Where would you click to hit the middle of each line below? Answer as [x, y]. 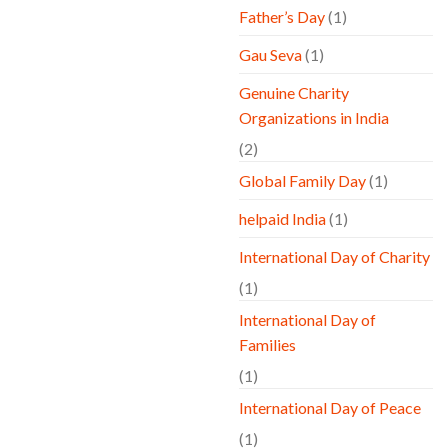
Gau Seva [270, 55]
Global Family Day [302, 181]
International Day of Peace [330, 408]
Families [267, 345]
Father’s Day [282, 17]
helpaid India [282, 219]
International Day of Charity [334, 257]
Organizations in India [314, 118]
